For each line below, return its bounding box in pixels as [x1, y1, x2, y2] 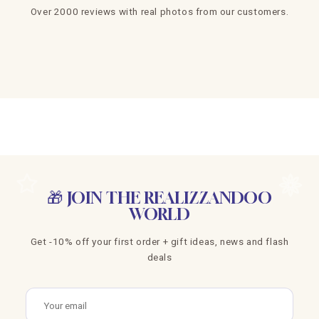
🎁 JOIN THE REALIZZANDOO [46, 187, 273, 207]
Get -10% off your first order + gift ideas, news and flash [30, 235, 289, 247]
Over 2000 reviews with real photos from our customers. [30, 5, 289, 17]
